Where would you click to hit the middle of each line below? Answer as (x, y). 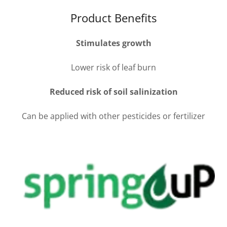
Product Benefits (113, 18)
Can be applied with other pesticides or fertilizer (113, 116)
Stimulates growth (113, 43)
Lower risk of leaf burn (113, 67)
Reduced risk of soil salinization (113, 92)
